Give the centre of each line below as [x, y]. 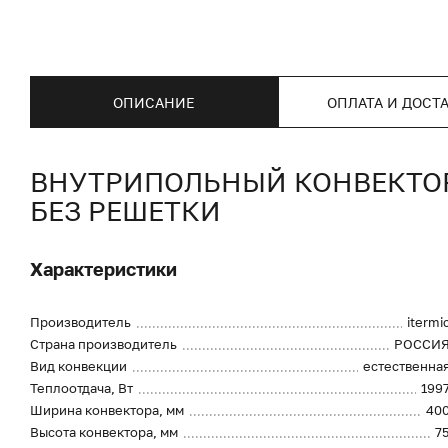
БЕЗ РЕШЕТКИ [125, 211]
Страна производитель [103, 344]
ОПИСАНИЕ [154, 102]
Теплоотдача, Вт [81, 388]
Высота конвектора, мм [104, 432]
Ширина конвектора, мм [107, 410]
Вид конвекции [78, 366]
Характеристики [103, 269]
